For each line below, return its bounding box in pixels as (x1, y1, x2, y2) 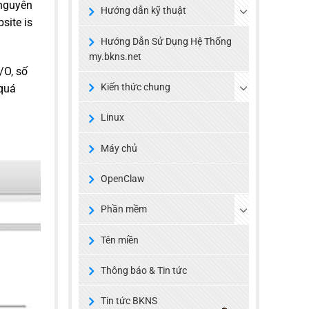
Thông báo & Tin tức (100, 264, 187, 276)
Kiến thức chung (100, 81, 170, 93)
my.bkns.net (88, 51, 141, 63)
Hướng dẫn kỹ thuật (100, 5, 186, 17)
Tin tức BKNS (100, 295, 157, 307)
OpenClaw (100, 172, 145, 184)
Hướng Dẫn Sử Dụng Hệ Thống (100, 35, 232, 47)
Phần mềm (100, 203, 147, 215)
